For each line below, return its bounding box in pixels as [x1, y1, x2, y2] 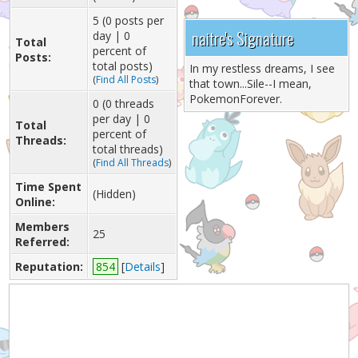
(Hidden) [92, 186, 136, 201]
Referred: [14, 234, 70, 249]
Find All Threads [95, 156, 169, 169]
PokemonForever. [189, 91, 282, 106]
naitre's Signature [191, 26, 293, 50]
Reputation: [14, 259, 83, 274]
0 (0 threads [92, 96, 154, 111]
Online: [14, 194, 55, 209]
